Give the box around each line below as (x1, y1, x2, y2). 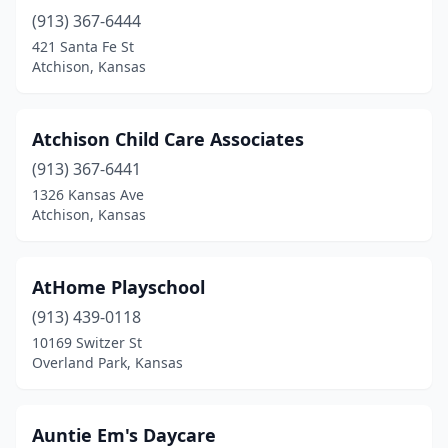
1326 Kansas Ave (32, 185, 144, 204)
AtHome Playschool (32, 275, 205, 299)
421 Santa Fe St (32, 37, 134, 56)
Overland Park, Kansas (32, 353, 183, 372)
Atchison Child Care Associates (32, 127, 304, 151)
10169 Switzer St (32, 333, 142, 352)
